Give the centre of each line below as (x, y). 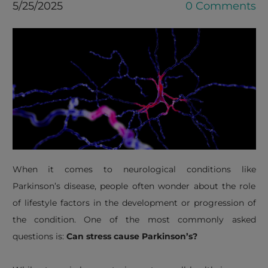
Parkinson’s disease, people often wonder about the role (134, 186)
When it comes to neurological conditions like (134, 169)
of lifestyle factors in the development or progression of (134, 203)
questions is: (39, 236)
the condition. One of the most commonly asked (134, 220)
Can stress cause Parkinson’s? (132, 236)
